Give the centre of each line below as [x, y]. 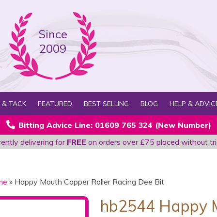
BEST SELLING [106, 104]
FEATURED [55, 104]
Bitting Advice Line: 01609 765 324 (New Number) [115, 125]
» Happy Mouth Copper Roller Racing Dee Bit [86, 182]
